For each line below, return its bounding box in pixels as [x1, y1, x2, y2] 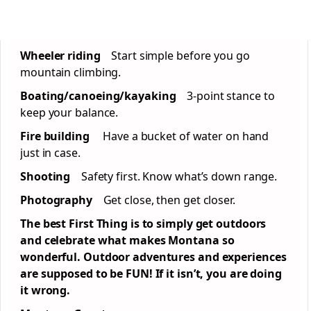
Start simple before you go [111, 48, 250, 63]
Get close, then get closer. [103, 192, 235, 208]
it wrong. [20, 283, 71, 298]
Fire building [20, 128, 103, 144]
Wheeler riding [20, 48, 112, 63]
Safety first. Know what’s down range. [81, 169, 278, 184]
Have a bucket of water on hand [103, 128, 269, 144]
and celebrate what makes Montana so [20, 233, 235, 248]
